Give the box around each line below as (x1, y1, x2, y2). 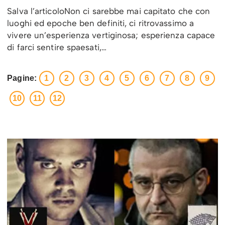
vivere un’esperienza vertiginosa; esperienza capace (7, 30, 215, 41)
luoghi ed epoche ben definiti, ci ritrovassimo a (7, 18, 194, 29)
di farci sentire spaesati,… (7, 42, 109, 53)
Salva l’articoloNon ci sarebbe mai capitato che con (7, 6, 210, 17)
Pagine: (7, 74, 37, 83)
